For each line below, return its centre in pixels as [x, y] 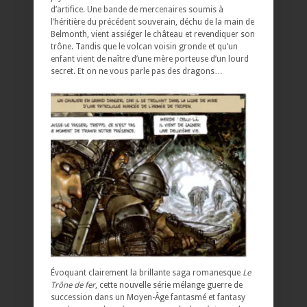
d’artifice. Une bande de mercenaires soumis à [137, 9]
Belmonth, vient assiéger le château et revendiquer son [153, 34]
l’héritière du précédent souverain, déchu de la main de [152, 22]
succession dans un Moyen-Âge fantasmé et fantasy [148, 297]
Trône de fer [73, 285]
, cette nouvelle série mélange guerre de [169, 285]
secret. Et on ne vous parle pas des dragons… [137, 71]
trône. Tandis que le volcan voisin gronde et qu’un [144, 46]
